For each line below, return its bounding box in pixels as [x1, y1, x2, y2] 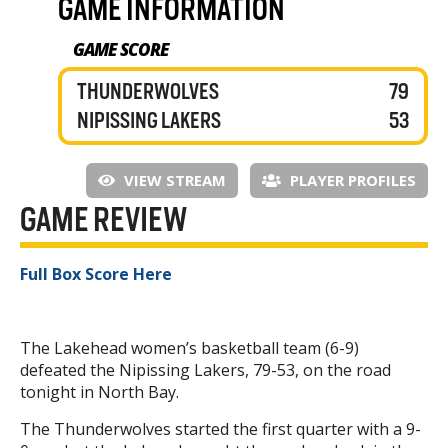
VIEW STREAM [120, 170, 226, 191]
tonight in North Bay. [20, 381, 179, 404]
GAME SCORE [73, 38, 169, 62]
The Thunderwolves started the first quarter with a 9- [20, 418, 421, 441]
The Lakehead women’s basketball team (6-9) [20, 337, 359, 360]
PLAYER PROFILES [286, 170, 416, 191]
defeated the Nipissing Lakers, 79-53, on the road [20, 359, 391, 382]
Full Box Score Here [20, 263, 172, 286]
